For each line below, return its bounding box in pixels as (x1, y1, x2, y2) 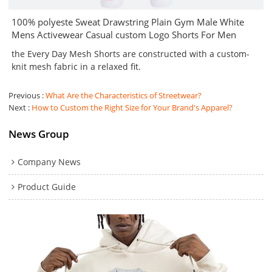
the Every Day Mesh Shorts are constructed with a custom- (12, 48, 250, 60)
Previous (8, 90, 41, 101)
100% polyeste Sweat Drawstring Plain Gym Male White (12, 16, 245, 29)
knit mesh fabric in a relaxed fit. (12, 61, 141, 73)
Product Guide (18, 180, 76, 192)
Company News (18, 155, 81, 168)
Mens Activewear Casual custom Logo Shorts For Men (12, 29, 237, 41)
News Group (8, 127, 70, 141)
